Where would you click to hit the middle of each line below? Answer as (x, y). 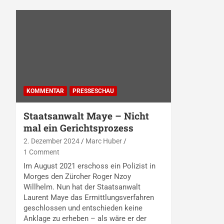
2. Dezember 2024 (51, 141)
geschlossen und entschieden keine (83, 208)
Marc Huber (104, 141)
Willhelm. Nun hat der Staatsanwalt (82, 187)
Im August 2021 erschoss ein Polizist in (89, 166)
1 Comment (41, 152)
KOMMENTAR (45, 91)
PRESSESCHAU (93, 91)
